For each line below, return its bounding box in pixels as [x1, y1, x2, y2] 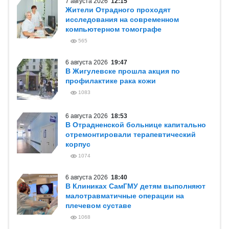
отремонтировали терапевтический [65, 130, 196, 139]
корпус [65, 140, 90, 148]
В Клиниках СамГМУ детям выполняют [65, 182, 205, 190]
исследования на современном [65, 15, 179, 24]
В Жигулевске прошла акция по [65, 67, 180, 75]
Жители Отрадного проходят [65, 6, 171, 14]
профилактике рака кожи [65, 77, 156, 85]
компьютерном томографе [65, 25, 162, 33]
